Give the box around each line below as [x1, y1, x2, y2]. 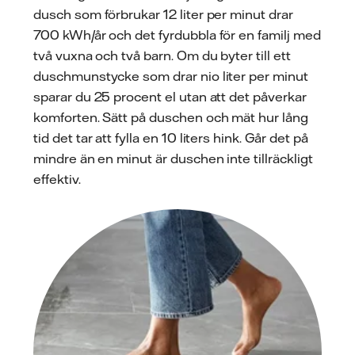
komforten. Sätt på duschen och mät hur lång [33, 109, 308, 125]
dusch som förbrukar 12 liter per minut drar [33, 6, 293, 22]
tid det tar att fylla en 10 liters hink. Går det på [33, 129, 308, 146]
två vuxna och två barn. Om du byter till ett [33, 47, 291, 63]
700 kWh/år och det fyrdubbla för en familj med [33, 26, 321, 43]
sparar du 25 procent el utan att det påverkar [33, 88, 307, 105]
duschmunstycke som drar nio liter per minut [33, 67, 308, 84]
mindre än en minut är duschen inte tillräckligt [33, 150, 313, 166]
